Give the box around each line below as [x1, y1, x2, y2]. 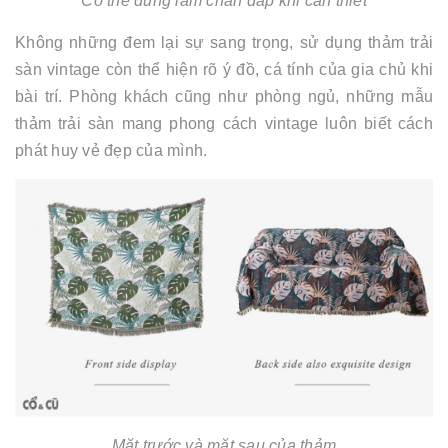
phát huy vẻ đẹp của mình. [15, 142, 208, 160]
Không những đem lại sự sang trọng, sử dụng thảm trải [15, 34, 433, 52]
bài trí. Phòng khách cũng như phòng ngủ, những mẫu [15, 88, 433, 106]
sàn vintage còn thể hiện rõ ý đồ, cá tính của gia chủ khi [15, 61, 433, 79]
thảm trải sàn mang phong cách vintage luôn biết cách [15, 115, 433, 133]
